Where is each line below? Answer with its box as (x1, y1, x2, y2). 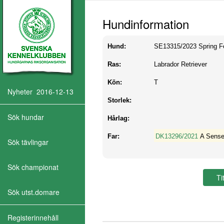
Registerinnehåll (7, 212, 58, 222)
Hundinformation (102, 15, 189, 32)
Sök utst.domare (7, 187, 59, 197)
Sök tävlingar (7, 137, 48, 147)
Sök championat (7, 162, 58, 172)
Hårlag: (107, 114, 129, 122)
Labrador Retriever (154, 60, 207, 68)
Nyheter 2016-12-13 (7, 86, 73, 96)
